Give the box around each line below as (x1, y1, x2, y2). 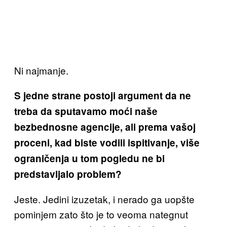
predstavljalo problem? (14, 167, 122, 181)
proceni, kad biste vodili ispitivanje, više (14, 136, 200, 150)
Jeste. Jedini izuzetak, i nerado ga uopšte (14, 192, 195, 206)
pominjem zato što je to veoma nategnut (14, 207, 188, 221)
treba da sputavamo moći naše (14, 104, 158, 119)
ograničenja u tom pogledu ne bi (14, 152, 165, 166)
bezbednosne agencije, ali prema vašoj (14, 120, 196, 134)
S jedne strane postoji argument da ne (14, 89, 191, 103)
